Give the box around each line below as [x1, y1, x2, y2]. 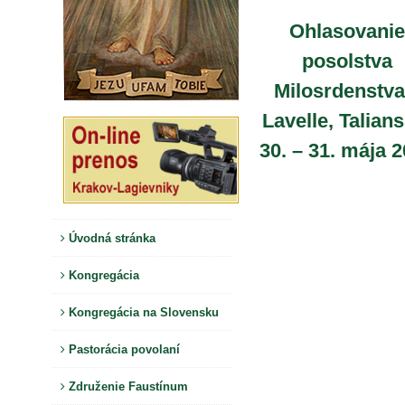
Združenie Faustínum [65, 379, 188, 393]
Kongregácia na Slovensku [65, 305, 219, 319]
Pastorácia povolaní [65, 342, 180, 356]
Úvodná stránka [65, 231, 155, 245]
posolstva [302, 50, 392, 72]
